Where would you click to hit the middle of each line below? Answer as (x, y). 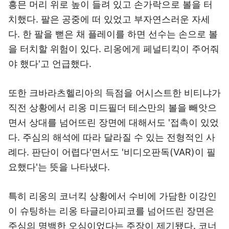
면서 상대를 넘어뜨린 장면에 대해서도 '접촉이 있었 (113, 122)
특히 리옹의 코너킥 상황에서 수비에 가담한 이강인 (112, 196)
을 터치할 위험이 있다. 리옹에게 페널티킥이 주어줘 (114, 49)
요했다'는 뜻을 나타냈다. (59, 167)
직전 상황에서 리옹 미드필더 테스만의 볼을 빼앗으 (112, 108)
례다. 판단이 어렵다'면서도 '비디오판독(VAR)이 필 (112, 152)
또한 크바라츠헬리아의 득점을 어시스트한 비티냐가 (114, 93)
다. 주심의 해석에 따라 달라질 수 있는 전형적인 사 (112, 137)
